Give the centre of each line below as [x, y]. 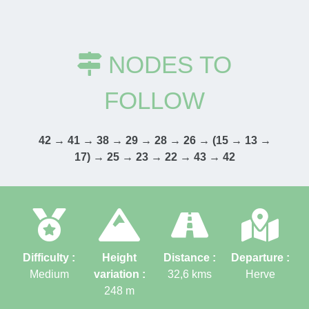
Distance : [190, 258]
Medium [49, 275]
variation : [119, 275]
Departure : [260, 258]
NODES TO [170, 65]
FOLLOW [154, 101]
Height [119, 258]
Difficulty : [49, 258]
